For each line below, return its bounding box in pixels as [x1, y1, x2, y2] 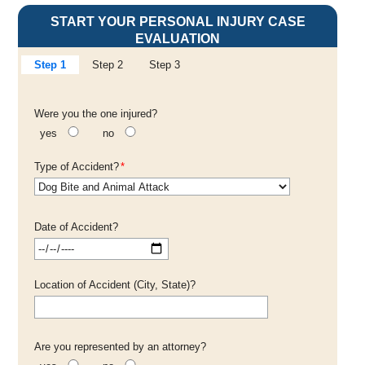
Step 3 [149, 59, 180, 72]
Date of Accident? [34, 221, 118, 234]
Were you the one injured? [34, 108, 157, 121]
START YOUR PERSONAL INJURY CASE [50, 15, 306, 29]
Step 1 [34, 59, 66, 72]
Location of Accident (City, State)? [34, 279, 196, 292]
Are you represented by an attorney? [34, 340, 206, 353]
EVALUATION [135, 32, 220, 46]
